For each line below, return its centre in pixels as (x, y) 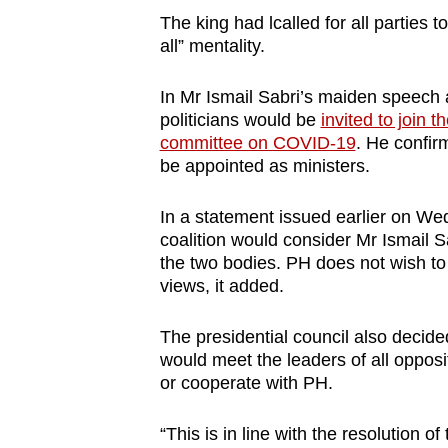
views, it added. (224, 286)
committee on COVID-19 (257, 143)
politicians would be (240, 120)
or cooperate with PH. (248, 383)
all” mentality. (214, 46)
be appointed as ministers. (269, 166)
